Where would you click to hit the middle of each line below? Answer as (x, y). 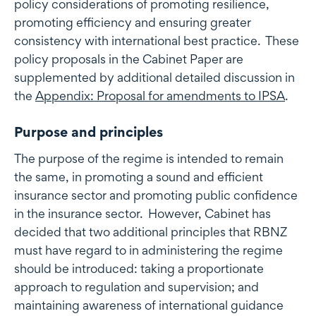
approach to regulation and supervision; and (136, 287)
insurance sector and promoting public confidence (156, 195)
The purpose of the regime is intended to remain (149, 159)
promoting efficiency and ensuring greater (133, 23)
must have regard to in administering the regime (148, 250)
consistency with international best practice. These (157, 41)
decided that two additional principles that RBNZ (151, 232)
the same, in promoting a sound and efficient (139, 177)
